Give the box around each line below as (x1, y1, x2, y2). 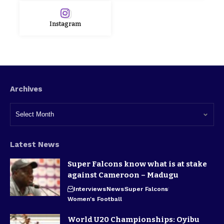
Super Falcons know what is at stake (67, 159, 207, 168)
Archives (10, 84, 42, 93)
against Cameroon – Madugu (67, 170, 178, 179)
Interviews (73, 185, 106, 192)
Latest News (10, 139, 59, 149)
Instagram (49, 20, 81, 27)
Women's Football (67, 195, 122, 202)
